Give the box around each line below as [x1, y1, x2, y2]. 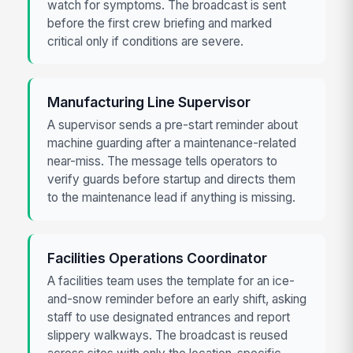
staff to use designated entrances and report [47, 310, 291, 325]
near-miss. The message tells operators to [47, 153, 278, 169]
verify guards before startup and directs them [47, 171, 296, 187]
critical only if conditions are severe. [47, 33, 244, 49]
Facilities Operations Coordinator [47, 249, 268, 266]
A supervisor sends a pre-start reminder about [47, 117, 299, 132]
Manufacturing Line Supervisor [47, 93, 251, 110]
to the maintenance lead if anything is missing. [47, 189, 296, 205]
